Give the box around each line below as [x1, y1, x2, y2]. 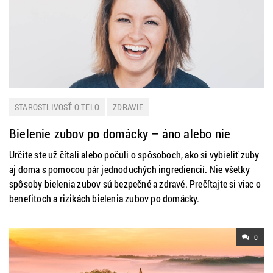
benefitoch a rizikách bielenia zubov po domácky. [9, 192, 200, 205]
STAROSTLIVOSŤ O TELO [15, 101, 99, 113]
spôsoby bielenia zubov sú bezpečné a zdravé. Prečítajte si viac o [9, 177, 261, 190]
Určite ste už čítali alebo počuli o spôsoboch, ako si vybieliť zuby [9, 148, 260, 161]
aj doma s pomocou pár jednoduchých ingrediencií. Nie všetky [9, 163, 250, 175]
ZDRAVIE [113, 101, 144, 113]
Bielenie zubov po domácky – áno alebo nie [9, 125, 231, 142]
